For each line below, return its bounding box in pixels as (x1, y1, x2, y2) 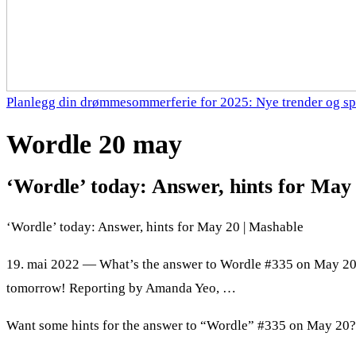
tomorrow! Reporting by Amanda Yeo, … (6, 280, 236, 296)
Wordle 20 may (6, 129, 182, 159)
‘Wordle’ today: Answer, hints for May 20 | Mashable (6, 219, 304, 234)
